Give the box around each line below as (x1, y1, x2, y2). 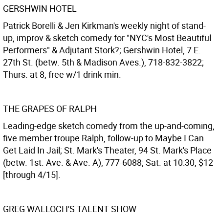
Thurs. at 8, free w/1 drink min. (3, 68, 121, 80)
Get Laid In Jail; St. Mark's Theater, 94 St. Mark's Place (3, 144, 212, 156)
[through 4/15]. (3, 169, 61, 180)
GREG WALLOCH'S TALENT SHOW (3, 203, 136, 215)
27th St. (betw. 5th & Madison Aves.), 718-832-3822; (3, 56, 204, 68)
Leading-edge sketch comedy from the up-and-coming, (3, 120, 215, 131)
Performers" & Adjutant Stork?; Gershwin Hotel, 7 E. (3, 44, 201, 56)
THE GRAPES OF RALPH (3, 103, 97, 114)
